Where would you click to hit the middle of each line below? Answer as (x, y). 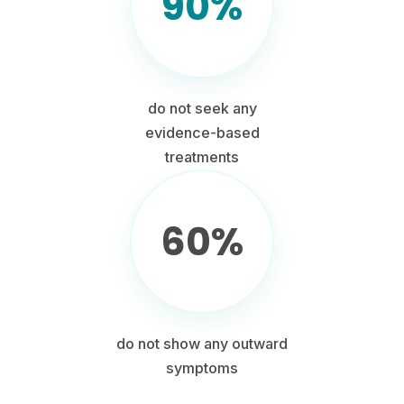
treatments (202, 157)
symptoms (202, 368)
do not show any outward (202, 344)
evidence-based (202, 133)
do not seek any (202, 108)
